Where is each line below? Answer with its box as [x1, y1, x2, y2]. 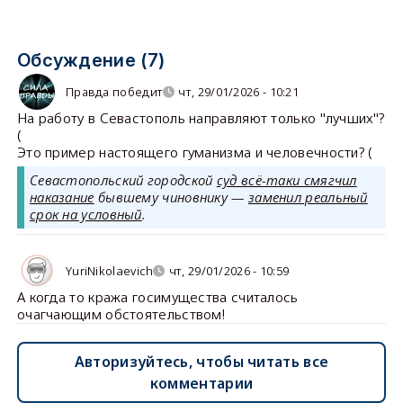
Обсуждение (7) [16, 49, 166, 72]
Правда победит [65, 83, 164, 100]
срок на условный [29, 205, 142, 224]
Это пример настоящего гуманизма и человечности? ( [16, 143, 373, 162]
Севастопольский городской [29, 171, 217, 190]
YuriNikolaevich [65, 262, 154, 279]
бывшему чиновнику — [94, 188, 248, 207]
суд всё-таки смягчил [216, 171, 357, 190]
